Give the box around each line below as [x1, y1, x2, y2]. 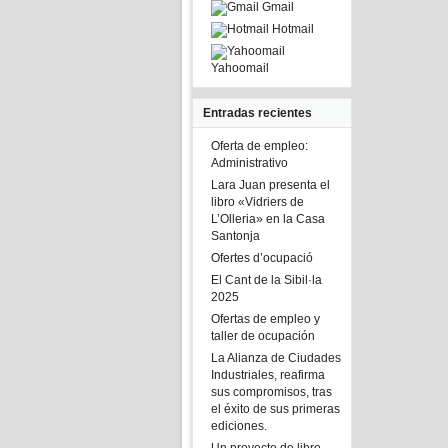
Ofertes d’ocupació [211, 251, 313, 265]
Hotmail [269, 22, 314, 36]
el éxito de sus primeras [211, 402, 340, 416]
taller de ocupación [211, 329, 315, 343]
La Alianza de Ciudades [211, 351, 341, 365]
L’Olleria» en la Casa [211, 212, 325, 226]
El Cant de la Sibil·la [211, 273, 322, 287]
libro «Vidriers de [211, 195, 304, 209]
